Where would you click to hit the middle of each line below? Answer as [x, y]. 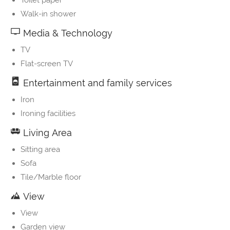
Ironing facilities [48, 114]
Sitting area [40, 150]
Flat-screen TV [47, 64]
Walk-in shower [48, 14]
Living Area [46, 133]
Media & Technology [66, 33]
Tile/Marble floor [51, 177]
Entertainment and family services [96, 83]
